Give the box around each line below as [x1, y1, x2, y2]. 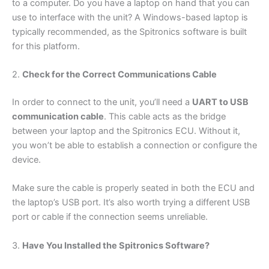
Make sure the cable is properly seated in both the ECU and [12, 183, 255, 194]
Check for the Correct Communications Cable [22, 69, 217, 80]
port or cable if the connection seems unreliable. [12, 211, 208, 223]
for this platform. [12, 40, 80, 52]
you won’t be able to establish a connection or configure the [12, 140, 257, 151]
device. [12, 154, 41, 166]
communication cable [12, 111, 104, 122]
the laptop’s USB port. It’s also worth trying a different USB [12, 197, 250, 208]
